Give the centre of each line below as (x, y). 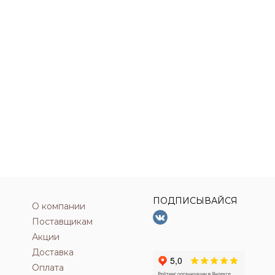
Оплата (48, 267)
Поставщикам (62, 221)
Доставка (52, 252)
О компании (58, 206)
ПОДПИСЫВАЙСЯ (196, 200)
